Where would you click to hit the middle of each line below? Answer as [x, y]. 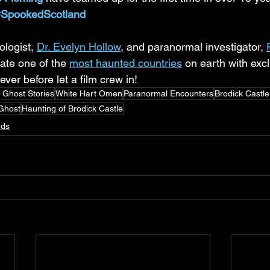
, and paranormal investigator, [193, 47]
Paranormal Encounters [168, 93]
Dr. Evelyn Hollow [79, 47]
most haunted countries [126, 63]
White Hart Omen [89, 93]
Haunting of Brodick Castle [72, 108]
